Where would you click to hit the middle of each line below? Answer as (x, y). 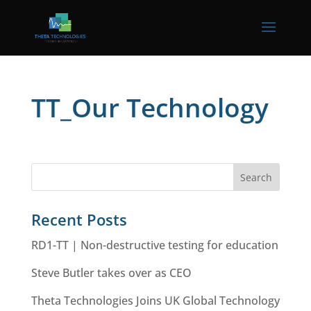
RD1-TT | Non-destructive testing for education (154, 245)
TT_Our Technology (150, 107)
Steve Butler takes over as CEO (111, 273)
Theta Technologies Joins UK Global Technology (155, 301)
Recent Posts (79, 219)
